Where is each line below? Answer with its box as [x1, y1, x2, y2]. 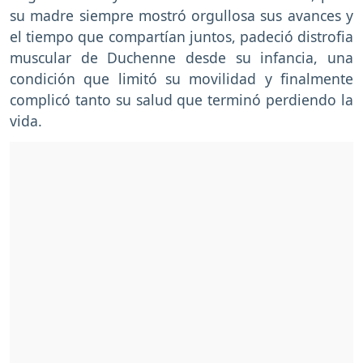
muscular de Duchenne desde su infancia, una [10, 48, 353, 68]
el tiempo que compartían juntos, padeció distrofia [10, 27, 353, 47]
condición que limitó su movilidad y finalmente [10, 69, 353, 89]
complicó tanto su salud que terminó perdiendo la [10, 90, 353, 110]
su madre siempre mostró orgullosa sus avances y [10, 6, 353, 26]
